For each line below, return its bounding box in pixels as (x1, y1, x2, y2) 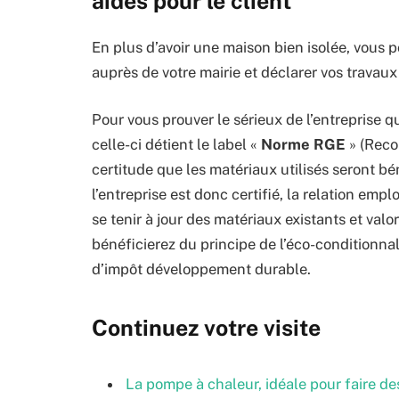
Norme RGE (261, 135, 346, 154)
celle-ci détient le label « (92, 135, 261, 154)
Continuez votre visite (92, 314, 321, 342)
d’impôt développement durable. (92, 260, 311, 279)
